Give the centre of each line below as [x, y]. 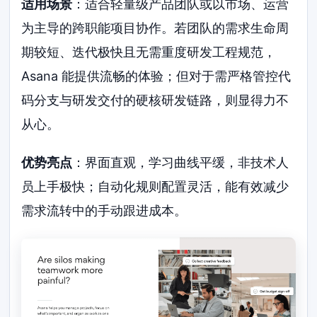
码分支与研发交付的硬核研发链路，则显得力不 [155, 100]
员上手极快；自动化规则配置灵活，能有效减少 [155, 186]
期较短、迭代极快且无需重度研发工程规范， [149, 52]
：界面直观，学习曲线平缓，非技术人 [181, 162]
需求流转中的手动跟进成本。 [104, 210]
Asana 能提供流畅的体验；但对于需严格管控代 [156, 76]
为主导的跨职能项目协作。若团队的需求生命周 [155, 28]
